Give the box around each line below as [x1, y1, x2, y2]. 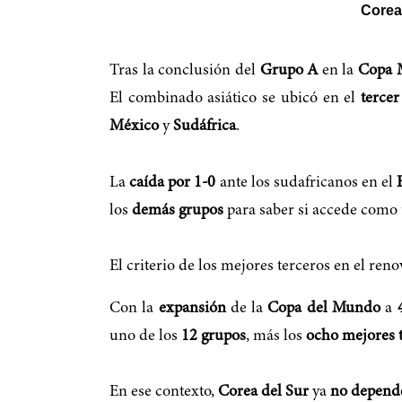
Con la [109, 300, 159, 317]
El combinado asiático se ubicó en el [109, 91, 362, 108]
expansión [158, 300, 226, 317]
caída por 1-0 [129, 174, 216, 191]
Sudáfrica [173, 118, 236, 135]
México [109, 118, 159, 135]
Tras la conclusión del [109, 63, 260, 80]
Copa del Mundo [267, 300, 380, 317]
